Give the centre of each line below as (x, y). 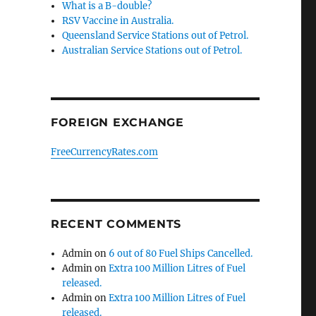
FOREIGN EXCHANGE (117, 122)
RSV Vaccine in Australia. (118, 21)
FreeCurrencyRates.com (104, 152)
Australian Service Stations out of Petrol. (152, 50)
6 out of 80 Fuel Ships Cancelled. (181, 254)
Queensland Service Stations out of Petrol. (156, 36)
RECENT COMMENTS (116, 224)
